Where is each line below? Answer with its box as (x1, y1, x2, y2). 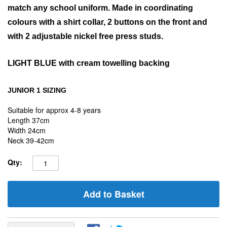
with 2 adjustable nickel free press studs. (8, 32, 169, 41)
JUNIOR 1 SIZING (8, 86, 66, 94)
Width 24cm (8, 125, 46, 135)
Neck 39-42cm (8, 135, 54, 145)
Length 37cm (8, 115, 50, 125)
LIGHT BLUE (8, 59, 59, 67)
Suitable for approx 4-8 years (8, 105, 101, 115)
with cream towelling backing (59, 59, 170, 67)
